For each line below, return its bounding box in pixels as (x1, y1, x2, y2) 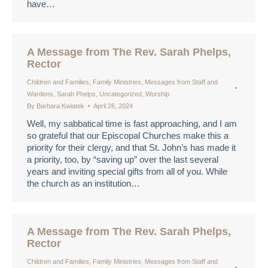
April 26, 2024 (93, 102, 133, 109)
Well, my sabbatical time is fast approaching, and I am (27, 118, 237, 129)
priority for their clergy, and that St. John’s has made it (27, 142, 236, 153)
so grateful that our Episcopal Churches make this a (27, 130, 229, 141)
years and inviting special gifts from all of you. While (27, 166, 227, 176)
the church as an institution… (27, 178, 140, 188)
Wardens (27, 90, 53, 98)
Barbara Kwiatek (36, 102, 84, 109)
